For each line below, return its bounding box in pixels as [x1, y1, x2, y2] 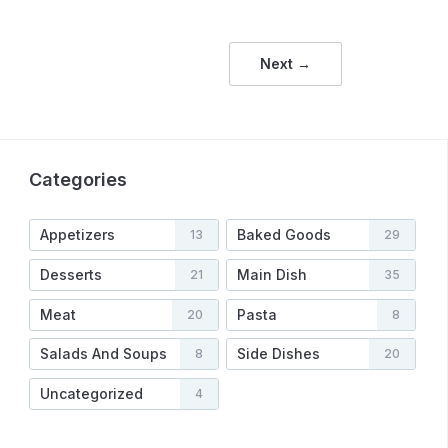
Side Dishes [237, 345, 321, 363]
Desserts [40, 265, 102, 283]
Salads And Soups [40, 345, 167, 363]
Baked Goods [237, 226, 332, 244]
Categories [29, 169, 127, 191]
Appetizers [40, 226, 115, 244]
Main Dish [237, 265, 308, 283]
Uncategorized [40, 385, 143, 403]
